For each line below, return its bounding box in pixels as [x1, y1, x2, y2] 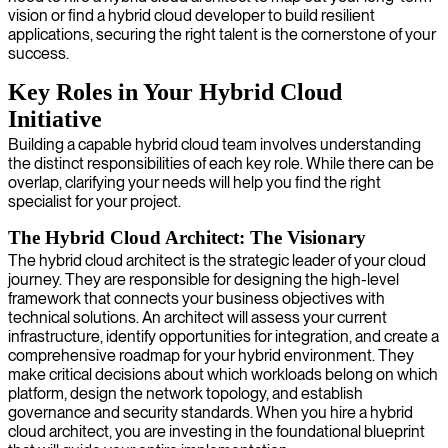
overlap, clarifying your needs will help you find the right [8, 172, 381, 192]
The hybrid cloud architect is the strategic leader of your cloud [8, 250, 426, 270]
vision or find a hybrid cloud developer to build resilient [8, 5, 375, 25]
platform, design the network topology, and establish [8, 383, 363, 403]
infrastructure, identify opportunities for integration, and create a [8, 326, 439, 346]
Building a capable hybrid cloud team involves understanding [8, 134, 421, 154]
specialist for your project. [8, 191, 181, 211]
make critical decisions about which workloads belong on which [8, 364, 438, 384]
